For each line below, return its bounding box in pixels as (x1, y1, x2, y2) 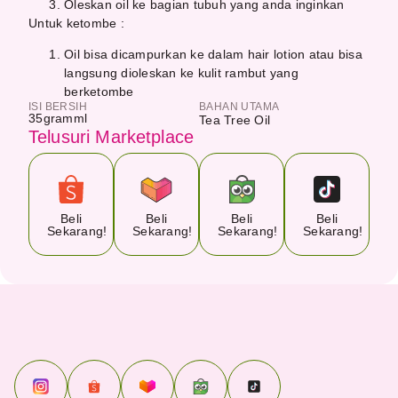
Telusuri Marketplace (28, 126, 194, 147)
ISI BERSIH (28, 99, 87, 113)
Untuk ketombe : (28, 15, 124, 30)
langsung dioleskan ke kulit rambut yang (64, 65, 298, 80)
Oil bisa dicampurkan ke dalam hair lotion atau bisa (64, 46, 362, 61)
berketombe (64, 84, 134, 99)
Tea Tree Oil (199, 112, 270, 127)
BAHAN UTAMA (199, 99, 280, 113)
